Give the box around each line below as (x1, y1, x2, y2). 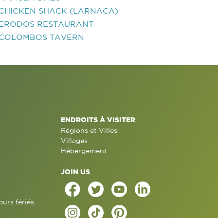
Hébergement (60, 147, 107, 155)
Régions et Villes (60, 127, 117, 134)
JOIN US (60, 168, 90, 175)
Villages (60, 137, 88, 145)
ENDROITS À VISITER (60, 116, 135, 123)
